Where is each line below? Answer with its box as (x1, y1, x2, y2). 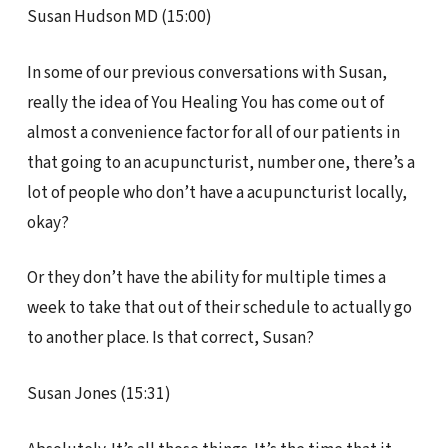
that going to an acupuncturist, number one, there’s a (26, 149, 415, 175)
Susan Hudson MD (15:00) (26, 3, 212, 29)
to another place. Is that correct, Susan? (26, 325, 314, 351)
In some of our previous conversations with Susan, (26, 59, 387, 85)
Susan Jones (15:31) (26, 380, 171, 406)
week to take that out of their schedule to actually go (26, 295, 412, 321)
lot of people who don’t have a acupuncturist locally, (26, 179, 407, 205)
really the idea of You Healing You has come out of (26, 89, 384, 115)
